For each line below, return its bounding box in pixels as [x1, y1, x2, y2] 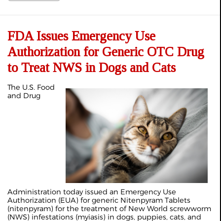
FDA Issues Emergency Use [7, 28, 155, 43]
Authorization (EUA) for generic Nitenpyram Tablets [7, 195, 190, 205]
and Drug [7, 91, 40, 100]
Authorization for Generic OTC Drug [7, 44, 204, 59]
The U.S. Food [7, 82, 55, 92]
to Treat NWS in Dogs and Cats [7, 60, 176, 75]
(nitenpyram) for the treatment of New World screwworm [7, 204, 211, 213]
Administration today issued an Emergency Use [7, 187, 176, 196]
